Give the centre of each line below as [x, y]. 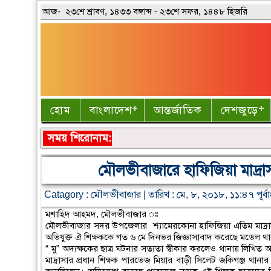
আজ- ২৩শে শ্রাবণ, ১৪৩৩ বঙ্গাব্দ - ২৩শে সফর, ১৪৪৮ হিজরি [145, 11]
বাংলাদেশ [111, 110]
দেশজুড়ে [240, 110]
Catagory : [68, 194]
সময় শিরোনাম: [80, 138]
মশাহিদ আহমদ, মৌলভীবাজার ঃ [102, 214]
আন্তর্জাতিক [178, 110]
